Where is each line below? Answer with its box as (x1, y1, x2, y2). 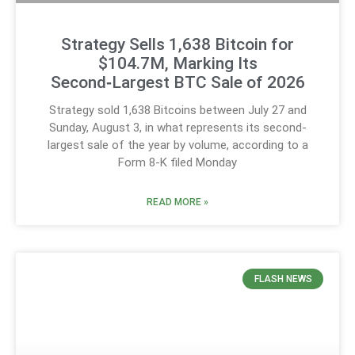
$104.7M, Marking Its (97, 53, 258, 73)
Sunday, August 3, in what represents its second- (48, 120, 307, 135)
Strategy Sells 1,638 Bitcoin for (61, 34, 294, 54)
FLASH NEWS (254, 273, 312, 284)
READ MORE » (147, 196, 208, 208)
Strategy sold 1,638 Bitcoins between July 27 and (48, 102, 307, 117)
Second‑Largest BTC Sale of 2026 (50, 72, 305, 92)
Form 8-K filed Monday (118, 155, 237, 170)
